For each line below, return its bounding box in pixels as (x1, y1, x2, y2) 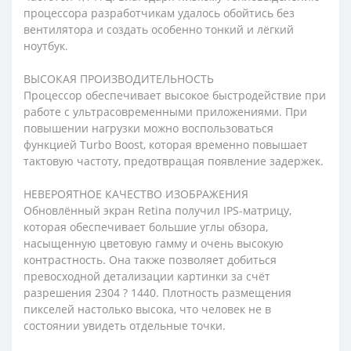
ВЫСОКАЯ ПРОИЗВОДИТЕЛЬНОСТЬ (24, 71, 214, 86)
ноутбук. (24, 38, 68, 53)
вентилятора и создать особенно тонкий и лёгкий (24, 21, 294, 37)
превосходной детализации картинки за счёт (24, 268, 270, 284)
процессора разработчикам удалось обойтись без (24, 5, 295, 20)
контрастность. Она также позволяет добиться (24, 251, 277, 267)
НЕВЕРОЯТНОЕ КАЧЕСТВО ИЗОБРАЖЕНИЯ (24, 186, 248, 201)
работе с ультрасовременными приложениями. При (24, 103, 307, 119)
